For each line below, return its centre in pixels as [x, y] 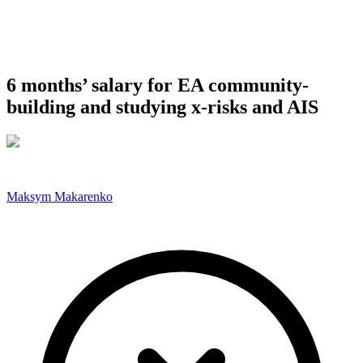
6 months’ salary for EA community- [158, 85]
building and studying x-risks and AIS [162, 107]
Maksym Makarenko [60, 196]
